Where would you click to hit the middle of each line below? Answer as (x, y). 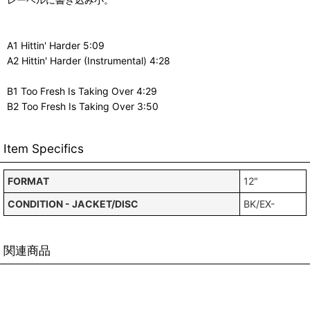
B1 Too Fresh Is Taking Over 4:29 (82, 91)
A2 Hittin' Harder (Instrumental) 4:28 (89, 61)
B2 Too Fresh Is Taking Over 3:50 (83, 106)
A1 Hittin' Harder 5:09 (56, 45)
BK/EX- (259, 204)
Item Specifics (44, 148)
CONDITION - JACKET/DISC (73, 204)
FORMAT (28, 181)
